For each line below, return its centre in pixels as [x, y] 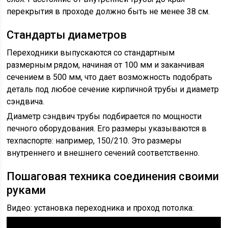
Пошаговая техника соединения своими [113, 176]
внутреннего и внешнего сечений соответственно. [103, 153]
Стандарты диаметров [67, 35]
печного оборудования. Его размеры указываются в [107, 129]
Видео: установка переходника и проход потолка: [101, 208]
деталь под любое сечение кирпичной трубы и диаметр [113, 89]
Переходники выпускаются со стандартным [91, 53]
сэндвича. [26, 102]
